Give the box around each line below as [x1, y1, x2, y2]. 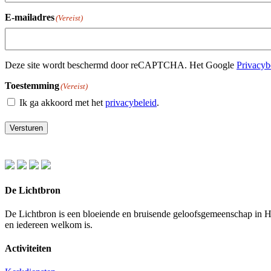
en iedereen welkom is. [5, 219, 93, 230]
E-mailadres [5, 12, 54, 23]
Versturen [10, 123, 43, 133]
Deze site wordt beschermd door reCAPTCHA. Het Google [5, 60, 237, 71]
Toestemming [5, 80, 59, 91]
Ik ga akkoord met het [19, 97, 105, 108]
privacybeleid [105, 97, 157, 108]
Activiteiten [5, 243, 51, 254]
